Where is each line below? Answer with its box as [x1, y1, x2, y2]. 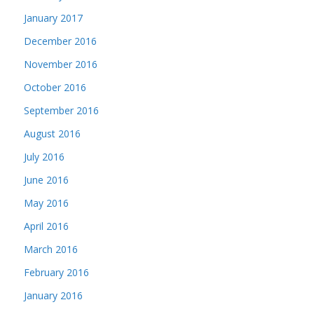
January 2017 [24, 11, 83, 25]
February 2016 [24, 266, 89, 279]
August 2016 [24, 127, 81, 140]
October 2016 [24, 81, 86, 94]
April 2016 [24, 219, 69, 233]
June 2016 [24, 173, 69, 186]
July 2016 [24, 150, 64, 163]
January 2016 [24, 289, 83, 302]
